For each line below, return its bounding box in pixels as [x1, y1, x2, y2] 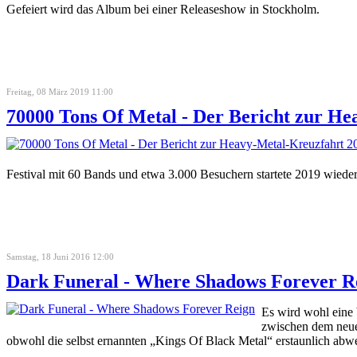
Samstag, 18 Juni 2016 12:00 [6, 251, 114, 261]
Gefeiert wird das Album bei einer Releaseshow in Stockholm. [6, 2, 320, 16]
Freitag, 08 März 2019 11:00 [6, 86, 113, 96]
